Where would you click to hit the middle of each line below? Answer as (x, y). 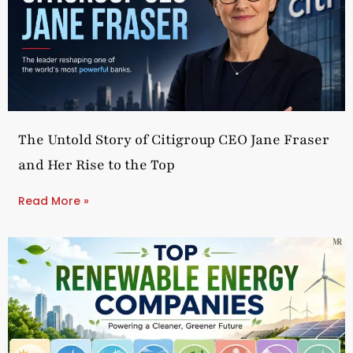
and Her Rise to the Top (97, 164)
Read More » (54, 201)
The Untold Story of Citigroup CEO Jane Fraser (174, 139)
